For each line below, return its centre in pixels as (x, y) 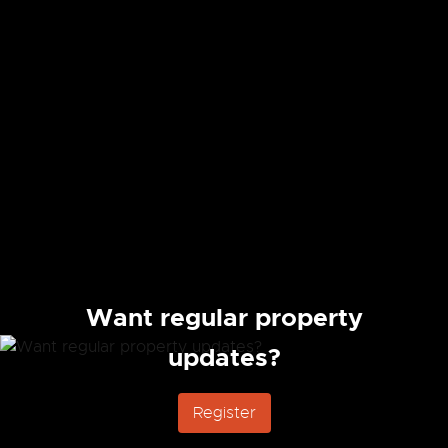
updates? (224, 357)
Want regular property (224, 317)
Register (224, 412)
